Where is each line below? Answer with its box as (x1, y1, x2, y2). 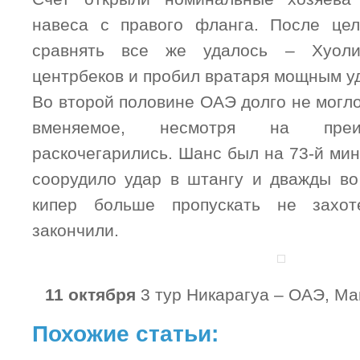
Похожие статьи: (32, 320, 219, 346)
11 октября (44, 284, 136, 305)
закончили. (32, 220, 119, 240)
